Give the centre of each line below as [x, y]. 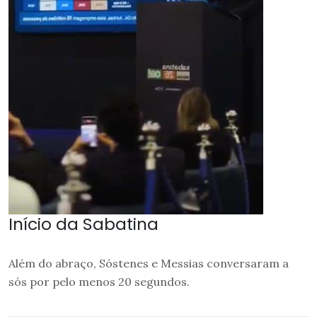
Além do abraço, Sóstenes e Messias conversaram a [149, 264]
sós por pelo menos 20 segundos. [99, 282]
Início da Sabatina [83, 224]
